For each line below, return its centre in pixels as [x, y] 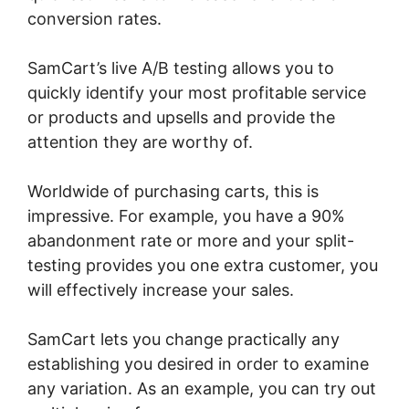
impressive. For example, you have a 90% [186, 216]
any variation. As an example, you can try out [202, 389]
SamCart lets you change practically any [184, 340]
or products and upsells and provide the [181, 118]
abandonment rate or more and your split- [191, 241]
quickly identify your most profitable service [197, 93]
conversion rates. [94, 19]
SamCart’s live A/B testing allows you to [181, 68]
